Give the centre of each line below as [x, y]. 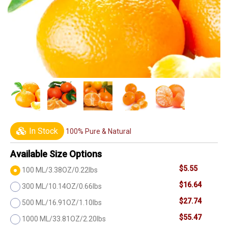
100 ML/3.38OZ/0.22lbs [60, 170]
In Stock [42, 131]
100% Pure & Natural [98, 131]
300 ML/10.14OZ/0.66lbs [62, 186]
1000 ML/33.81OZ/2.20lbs [64, 219]
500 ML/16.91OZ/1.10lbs [62, 202]
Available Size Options [56, 154]
